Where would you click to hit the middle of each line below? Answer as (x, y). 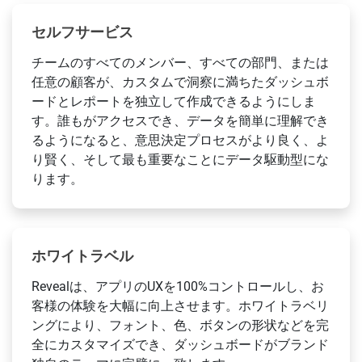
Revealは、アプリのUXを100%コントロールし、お (178, 287)
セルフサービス (82, 32)
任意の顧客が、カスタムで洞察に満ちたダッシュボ (180, 82)
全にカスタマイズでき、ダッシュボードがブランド (180, 345)
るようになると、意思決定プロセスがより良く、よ (180, 141)
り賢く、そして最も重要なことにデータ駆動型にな (180, 160)
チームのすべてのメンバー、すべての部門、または (180, 63)
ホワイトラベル (82, 256)
